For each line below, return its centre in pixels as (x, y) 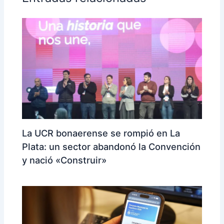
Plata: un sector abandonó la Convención (111, 147)
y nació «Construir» (64, 160)
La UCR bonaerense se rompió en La (101, 133)
